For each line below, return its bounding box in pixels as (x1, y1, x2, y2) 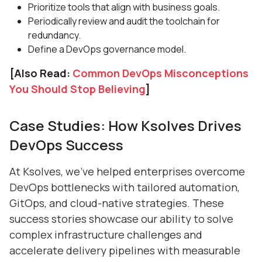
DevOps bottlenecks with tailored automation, (9, 180, 240, 194)
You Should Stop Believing (9, 81, 146, 96)
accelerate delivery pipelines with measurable (9, 243, 240, 257)
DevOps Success (9, 135, 123, 154)
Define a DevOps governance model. (28, 42, 186, 56)
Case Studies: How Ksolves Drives (9, 115, 242, 135)
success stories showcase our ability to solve (9, 211, 233, 226)
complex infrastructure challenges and (9, 227, 202, 242)
